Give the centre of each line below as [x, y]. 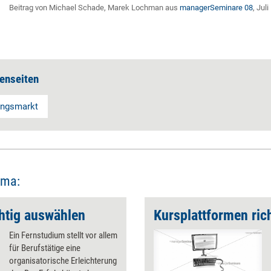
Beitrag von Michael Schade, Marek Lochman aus [94, 8]
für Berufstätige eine [45, 248]
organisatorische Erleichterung [63, 261]
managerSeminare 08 [216, 8]
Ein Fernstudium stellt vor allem [63, 235]
